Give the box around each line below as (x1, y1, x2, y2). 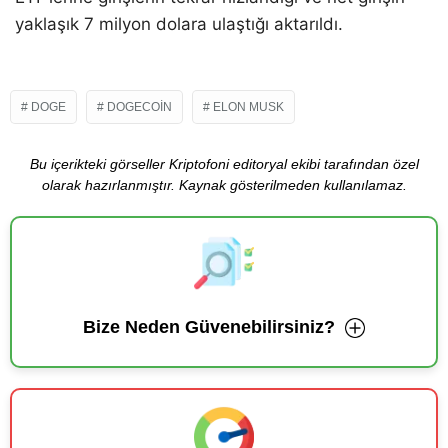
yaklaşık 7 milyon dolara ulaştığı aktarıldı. (15, 14, 343, 35)
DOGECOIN (107, 100, 172, 115)
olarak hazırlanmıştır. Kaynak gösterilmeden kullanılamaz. (41, 177, 407, 194)
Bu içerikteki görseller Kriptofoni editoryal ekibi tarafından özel (29, 156, 419, 173)
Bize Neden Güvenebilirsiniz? (83, 317, 335, 338)
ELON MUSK (213, 100, 284, 115)
